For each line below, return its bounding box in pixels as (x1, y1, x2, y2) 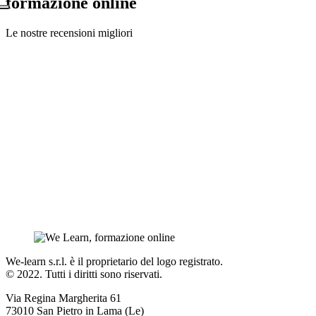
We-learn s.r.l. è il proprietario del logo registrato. (6, 255, 223, 268)
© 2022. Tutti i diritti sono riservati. (6, 268, 162, 281)
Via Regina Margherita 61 (6, 292, 121, 305)
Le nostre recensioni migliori (6, 27, 133, 39)
